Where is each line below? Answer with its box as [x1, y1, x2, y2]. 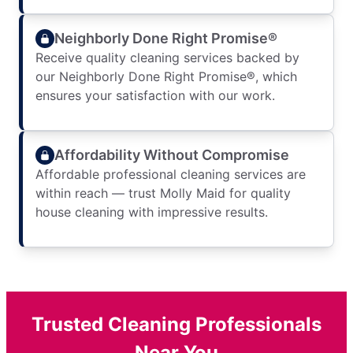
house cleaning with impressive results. [35, 204, 268, 221]
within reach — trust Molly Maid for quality [35, 185, 291, 202]
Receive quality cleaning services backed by [35, 50, 299, 66]
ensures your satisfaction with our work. [35, 87, 275, 104]
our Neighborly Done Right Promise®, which [35, 69, 297, 85]
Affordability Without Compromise [54, 146, 289, 163]
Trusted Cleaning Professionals [32, 313, 321, 336]
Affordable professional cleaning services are [35, 166, 306, 183]
